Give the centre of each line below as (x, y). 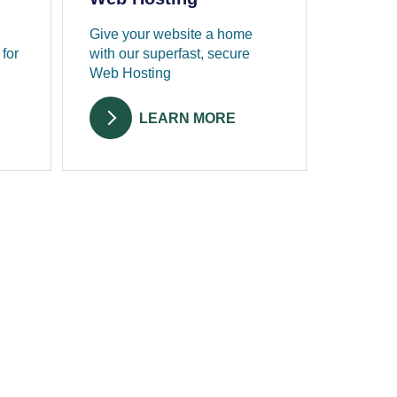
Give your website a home (171, 35)
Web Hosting (131, 74)
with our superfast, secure (170, 54)
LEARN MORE (188, 119)
